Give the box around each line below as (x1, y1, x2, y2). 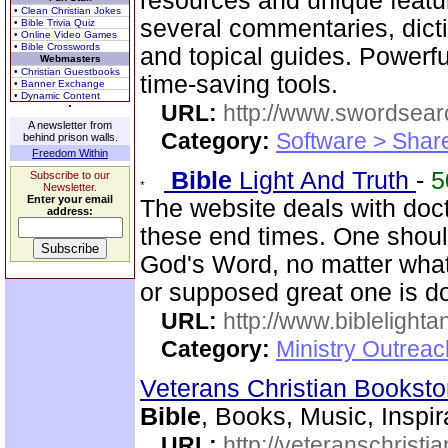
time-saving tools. (140, 71, 338, 98)
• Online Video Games (14, 29, 117, 40)
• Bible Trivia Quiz (14, 17, 95, 28)
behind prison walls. (22, 131, 118, 143)
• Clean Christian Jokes (14, 5, 121, 16)
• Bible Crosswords (14, 41, 100, 52)
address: (47, 205, 93, 217)
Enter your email (27, 193, 113, 205)
